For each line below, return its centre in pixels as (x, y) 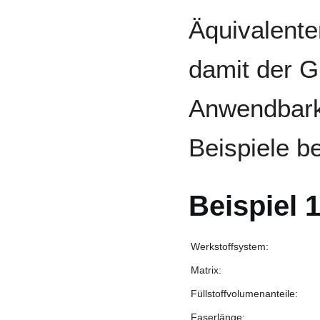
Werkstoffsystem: (230, 247)
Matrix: (206, 270)
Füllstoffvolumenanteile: (244, 294)
